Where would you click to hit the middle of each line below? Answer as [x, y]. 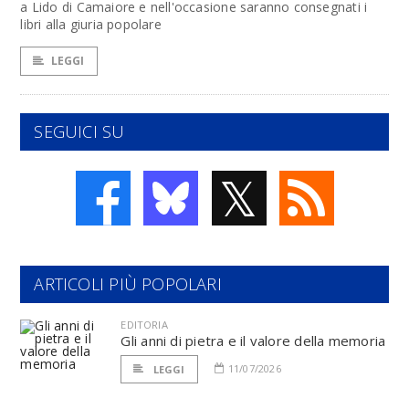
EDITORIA [144, 325]
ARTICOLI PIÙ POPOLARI [128, 284]
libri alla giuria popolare [91, 24]
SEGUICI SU [79, 131]
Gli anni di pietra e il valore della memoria [253, 341]
